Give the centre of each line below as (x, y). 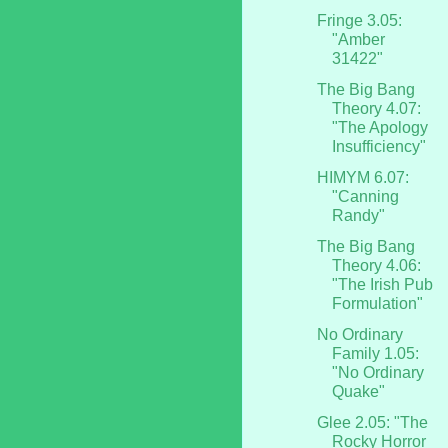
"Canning (365, 196)
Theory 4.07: (376, 108)
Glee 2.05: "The (372, 422)
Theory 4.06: (376, 265)
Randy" (358, 215)
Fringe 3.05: (359, 20)
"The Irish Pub (382, 284)
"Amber (358, 39)
